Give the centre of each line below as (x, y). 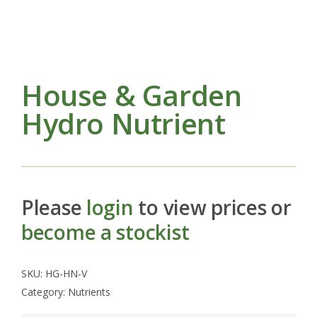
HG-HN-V (66, 273)
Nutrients (89, 292)
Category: (45, 292)
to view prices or (212, 207)
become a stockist (105, 232)
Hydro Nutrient (123, 123)
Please (54, 207)
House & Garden (132, 95)
